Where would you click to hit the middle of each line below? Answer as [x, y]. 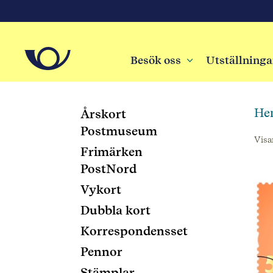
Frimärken [112, 152]
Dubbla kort [115, 210]
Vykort [101, 190]
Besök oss [155, 60]
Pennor [101, 252]
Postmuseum [119, 131]
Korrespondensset [134, 231]
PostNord [108, 169]
